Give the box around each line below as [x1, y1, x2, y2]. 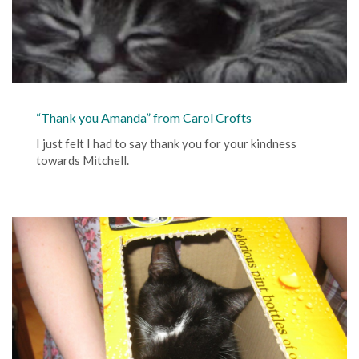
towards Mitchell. [36, 152, 129, 167]
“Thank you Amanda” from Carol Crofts [36, 109, 252, 125]
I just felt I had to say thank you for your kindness [36, 135, 296, 151]
